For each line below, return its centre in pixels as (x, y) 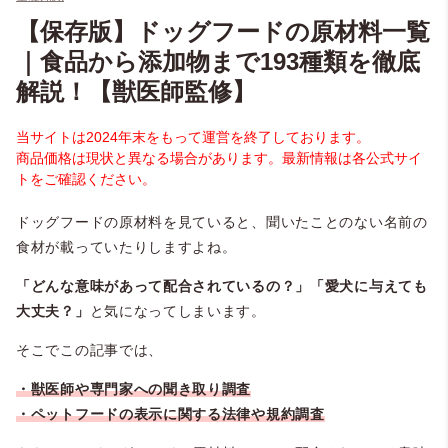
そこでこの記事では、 (89, 350)
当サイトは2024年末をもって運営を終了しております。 (193, 137)
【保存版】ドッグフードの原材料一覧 (223, 32)
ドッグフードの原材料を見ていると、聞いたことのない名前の (222, 222)
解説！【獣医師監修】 (136, 92)
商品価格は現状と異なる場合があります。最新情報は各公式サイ (219, 158)
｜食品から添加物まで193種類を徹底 (218, 62)
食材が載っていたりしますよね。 (126, 247)
